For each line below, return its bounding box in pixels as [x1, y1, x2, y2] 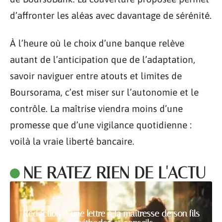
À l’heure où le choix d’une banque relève [10, 37, 184, 49]
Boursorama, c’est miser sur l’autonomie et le [10, 86, 199, 98]
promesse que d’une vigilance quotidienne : [10, 119, 192, 130]
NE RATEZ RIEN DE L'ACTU [23, 163, 206, 182]
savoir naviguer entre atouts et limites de [10, 70, 182, 81]
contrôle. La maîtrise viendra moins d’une [10, 103, 183, 114]
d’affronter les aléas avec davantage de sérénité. [10, 10, 212, 21]
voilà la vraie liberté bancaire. [10, 135, 134, 147]
